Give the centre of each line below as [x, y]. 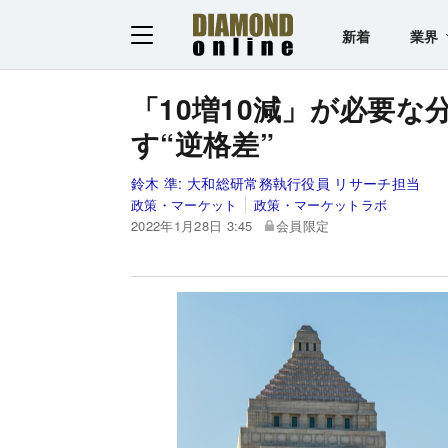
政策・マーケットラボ [321, 204]
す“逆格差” [202, 143]
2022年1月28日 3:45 [192, 225]
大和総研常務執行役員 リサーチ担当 [303, 182]
